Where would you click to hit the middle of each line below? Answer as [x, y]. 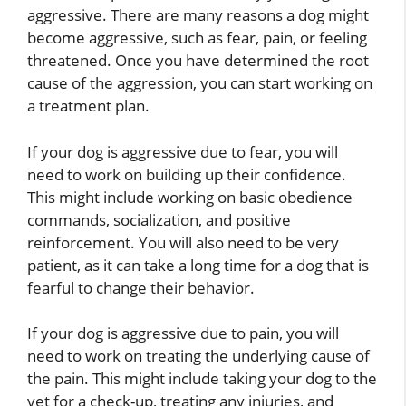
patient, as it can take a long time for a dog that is [198, 265]
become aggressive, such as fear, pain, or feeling [197, 38]
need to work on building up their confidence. [187, 174]
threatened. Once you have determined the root [198, 61]
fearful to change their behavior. [141, 287]
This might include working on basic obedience [190, 197]
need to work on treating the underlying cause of [198, 356]
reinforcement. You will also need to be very [183, 242]
